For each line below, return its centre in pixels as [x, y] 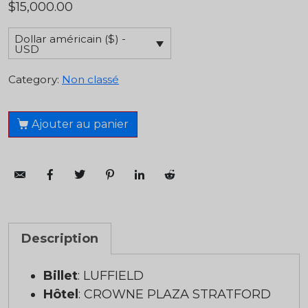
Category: [34, 80]
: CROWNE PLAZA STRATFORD [175, 295]
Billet [60, 276]
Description [60, 239]
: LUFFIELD [111, 276]
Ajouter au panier [80, 124]
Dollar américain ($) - [70, 38]
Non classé [90, 80]
